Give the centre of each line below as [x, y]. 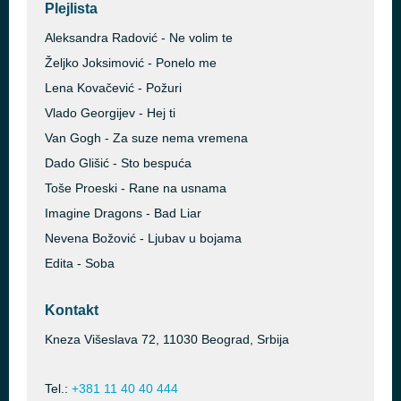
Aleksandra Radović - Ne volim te [139, 38]
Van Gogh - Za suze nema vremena [146, 138]
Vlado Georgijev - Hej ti [110, 113]
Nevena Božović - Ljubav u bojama [143, 238]
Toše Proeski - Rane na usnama [136, 188]
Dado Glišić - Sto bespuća [118, 163]
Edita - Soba [80, 263]
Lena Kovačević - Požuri [113, 88]
